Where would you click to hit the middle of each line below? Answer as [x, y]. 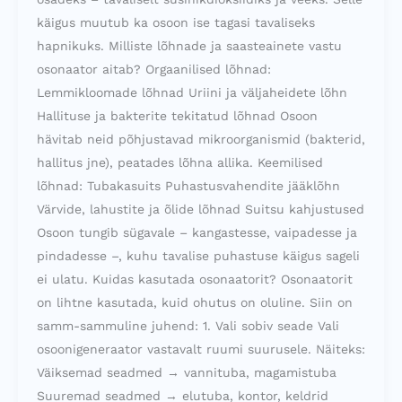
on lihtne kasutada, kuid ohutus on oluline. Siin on [195, 302]
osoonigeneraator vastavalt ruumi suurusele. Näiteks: [201, 349]
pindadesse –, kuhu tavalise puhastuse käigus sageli [198, 255]
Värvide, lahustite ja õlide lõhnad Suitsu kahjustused [201, 209]
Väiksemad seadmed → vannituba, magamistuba [187, 372]
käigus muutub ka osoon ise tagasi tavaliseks [176, 22]
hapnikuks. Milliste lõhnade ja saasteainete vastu [189, 45]
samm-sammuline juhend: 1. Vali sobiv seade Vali [188, 325]
